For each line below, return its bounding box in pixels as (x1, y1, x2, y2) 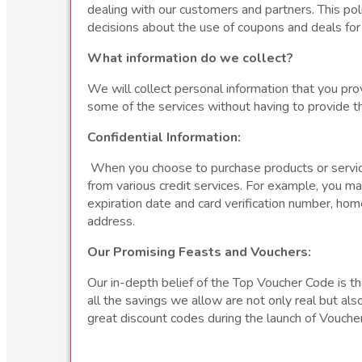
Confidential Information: (87, 128, 241, 147)
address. (87, 213, 135, 231)
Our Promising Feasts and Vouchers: (87, 243, 311, 262)
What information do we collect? (87, 49, 293, 68)
